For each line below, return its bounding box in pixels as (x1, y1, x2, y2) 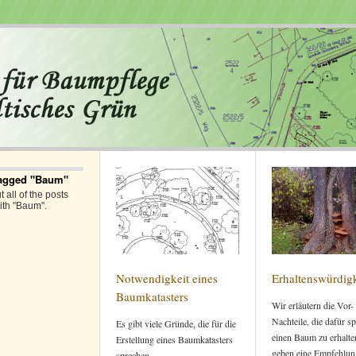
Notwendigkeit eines (116, 270, 218, 286)
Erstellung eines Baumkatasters (116, 333, 233, 346)
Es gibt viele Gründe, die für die (116, 317, 236, 330)
